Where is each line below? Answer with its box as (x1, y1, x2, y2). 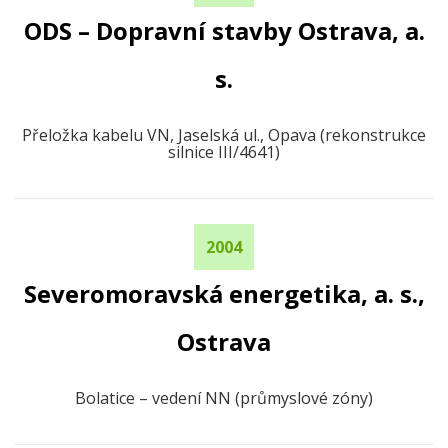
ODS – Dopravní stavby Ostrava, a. (23, 14, 425, 47)
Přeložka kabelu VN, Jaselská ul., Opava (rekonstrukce (22, 124, 426, 146)
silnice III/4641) (168, 141, 280, 163)
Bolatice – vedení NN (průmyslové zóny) (75, 387, 373, 409)
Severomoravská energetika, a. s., (23, 277, 425, 310)
